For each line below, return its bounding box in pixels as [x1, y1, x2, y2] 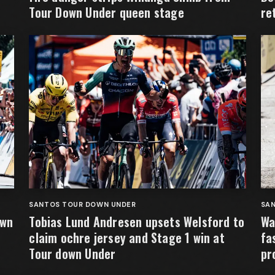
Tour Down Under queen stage [29, 3, 184, 21]
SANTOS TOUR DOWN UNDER [29, 200, 136, 209]
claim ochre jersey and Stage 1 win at [29, 228, 225, 247]
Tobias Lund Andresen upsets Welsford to [29, 212, 245, 231]
